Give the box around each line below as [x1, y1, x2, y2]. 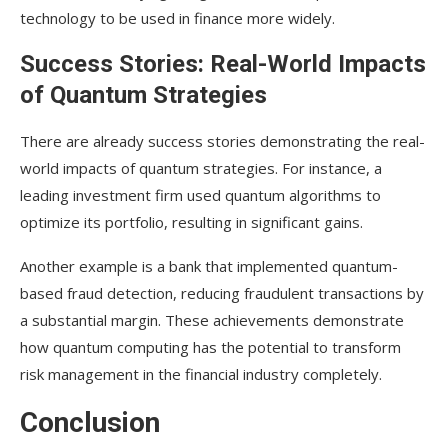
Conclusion [20, 406, 160, 440]
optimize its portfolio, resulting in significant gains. [20, 212, 363, 233]
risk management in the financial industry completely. [20, 364, 382, 385]
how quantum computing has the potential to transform [20, 337, 401, 358]
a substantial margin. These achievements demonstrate [20, 310, 404, 331]
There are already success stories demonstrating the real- [20, 131, 425, 152]
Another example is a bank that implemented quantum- [20, 256, 398, 277]
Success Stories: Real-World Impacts [20, 50, 426, 79]
